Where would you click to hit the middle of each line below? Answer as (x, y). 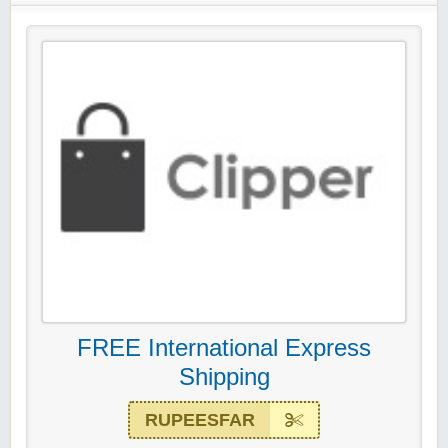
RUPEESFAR (200, 420)
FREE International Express (224, 348)
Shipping (224, 377)
